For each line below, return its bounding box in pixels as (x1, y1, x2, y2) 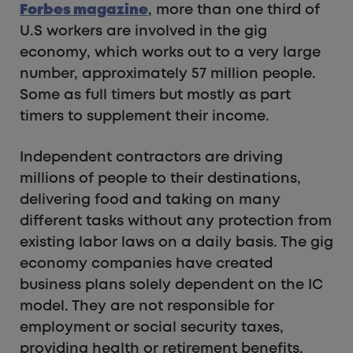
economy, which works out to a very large (20, 46, 321, 59)
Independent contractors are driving (20, 150, 283, 164)
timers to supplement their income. (20, 110, 269, 123)
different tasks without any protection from (20, 214, 332, 228)
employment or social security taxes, (20, 321, 284, 334)
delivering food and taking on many (20, 193, 281, 206)
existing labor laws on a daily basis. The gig (20, 236, 333, 249)
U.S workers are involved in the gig (20, 24, 267, 38)
